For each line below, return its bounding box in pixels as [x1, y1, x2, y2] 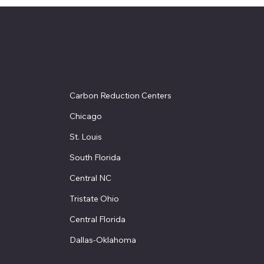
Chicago [69, 111, 102, 122]
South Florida [69, 152, 121, 163]
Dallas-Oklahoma [69, 235, 136, 246]
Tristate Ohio [69, 193, 119, 204]
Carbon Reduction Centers [69, 90, 171, 101]
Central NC [69, 173, 111, 184]
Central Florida [69, 214, 126, 225]
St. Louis [69, 131, 102, 143]
